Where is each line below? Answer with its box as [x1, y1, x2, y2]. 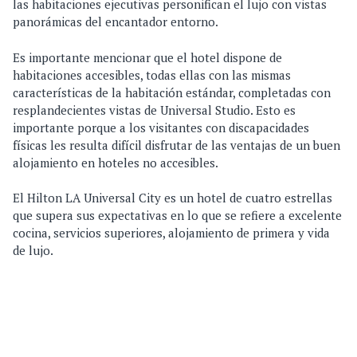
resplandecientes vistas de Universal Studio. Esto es [13, 101, 296, 118]
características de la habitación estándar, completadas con [13, 84, 331, 100]
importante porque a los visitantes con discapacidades [13, 119, 309, 135]
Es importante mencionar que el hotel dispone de [13, 49, 282, 65]
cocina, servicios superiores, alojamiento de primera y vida [13, 225, 330, 241]
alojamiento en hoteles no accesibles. [13, 154, 218, 171]
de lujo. [13, 242, 53, 259]
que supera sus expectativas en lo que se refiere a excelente [13, 207, 342, 224]
